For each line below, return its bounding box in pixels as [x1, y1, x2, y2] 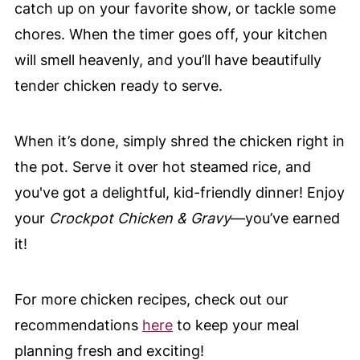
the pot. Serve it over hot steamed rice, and [14, 158, 311, 176]
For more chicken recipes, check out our [14, 291, 288, 309]
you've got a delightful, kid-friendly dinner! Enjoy [14, 184, 345, 202]
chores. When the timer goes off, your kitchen [14, 26, 328, 43]
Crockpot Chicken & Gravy [48, 210, 231, 227]
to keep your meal [172, 317, 299, 334]
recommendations [14, 317, 142, 334]
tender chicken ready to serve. [14, 77, 223, 95]
